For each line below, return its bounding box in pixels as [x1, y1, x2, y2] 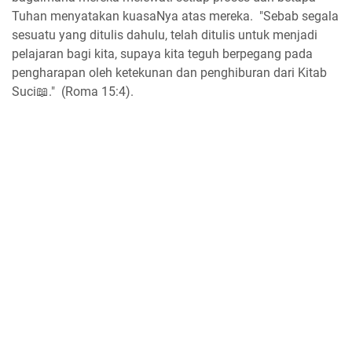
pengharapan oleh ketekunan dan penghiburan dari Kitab [12, 64, 327, 80]
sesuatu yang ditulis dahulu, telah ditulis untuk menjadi [12, 27, 317, 42]
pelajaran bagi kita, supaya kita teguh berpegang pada [12, 46, 313, 61]
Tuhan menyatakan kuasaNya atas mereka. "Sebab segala [12, 8, 339, 24]
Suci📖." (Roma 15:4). [12, 83, 134, 99]
